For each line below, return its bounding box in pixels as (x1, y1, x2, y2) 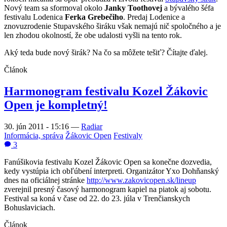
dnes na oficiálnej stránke (4, 176, 87, 185)
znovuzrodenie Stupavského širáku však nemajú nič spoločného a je (4, 22, 221, 31)
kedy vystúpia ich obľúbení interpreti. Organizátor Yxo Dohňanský (4, 167, 219, 176)
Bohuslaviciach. (4, 203, 55, 212)
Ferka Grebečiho (65, 13, 123, 22)
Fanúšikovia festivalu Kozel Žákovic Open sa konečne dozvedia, (4, 158, 212, 167)
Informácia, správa (4, 131, 63, 140)
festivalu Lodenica (4, 13, 65, 22)
